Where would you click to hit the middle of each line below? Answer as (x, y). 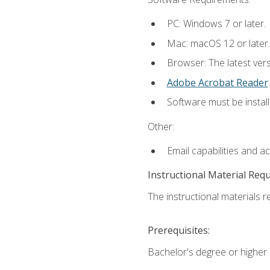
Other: (161, 126)
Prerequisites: (178, 231)
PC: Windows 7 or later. (216, 24)
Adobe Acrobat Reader (217, 82)
